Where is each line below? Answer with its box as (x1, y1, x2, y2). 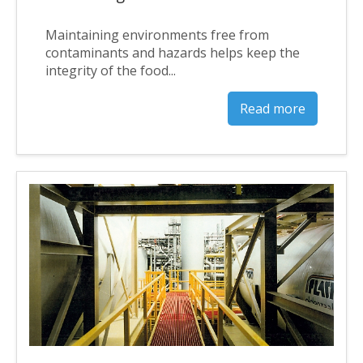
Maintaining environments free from (45, 25, 269, 44)
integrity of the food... (45, 61, 176, 79)
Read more (240, 99, 305, 117)
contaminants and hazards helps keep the (45, 43, 300, 62)
